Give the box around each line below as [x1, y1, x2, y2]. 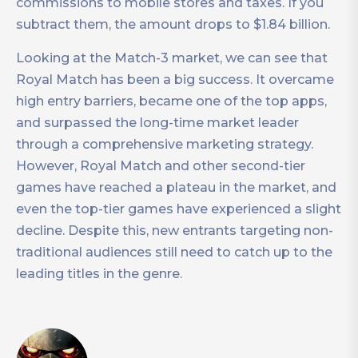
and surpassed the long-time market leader [16, 115, 299, 130]
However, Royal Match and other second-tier [16, 158, 305, 173]
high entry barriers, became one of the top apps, [16, 93, 327, 109]
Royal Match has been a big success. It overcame [16, 72, 334, 87]
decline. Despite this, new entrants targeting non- [16, 223, 333, 238]
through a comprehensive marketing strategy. [16, 137, 313, 152]
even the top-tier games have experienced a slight [16, 201, 341, 217]
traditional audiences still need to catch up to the [16, 245, 332, 260]
